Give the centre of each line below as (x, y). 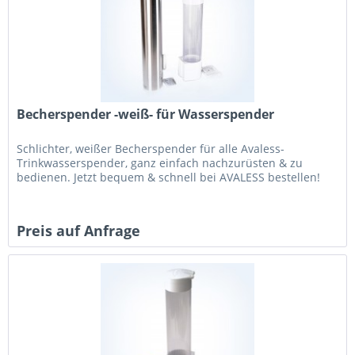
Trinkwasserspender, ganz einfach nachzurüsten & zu (160, 162)
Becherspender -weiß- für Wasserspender (146, 114)
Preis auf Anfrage (79, 230)
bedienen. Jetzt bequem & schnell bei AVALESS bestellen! (169, 177)
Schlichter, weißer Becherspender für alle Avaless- (151, 148)
